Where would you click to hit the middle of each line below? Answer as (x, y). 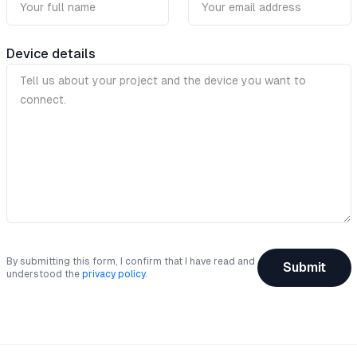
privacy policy (113, 274)
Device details (51, 54)
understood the (43, 274)
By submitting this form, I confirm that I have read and (130, 261)
